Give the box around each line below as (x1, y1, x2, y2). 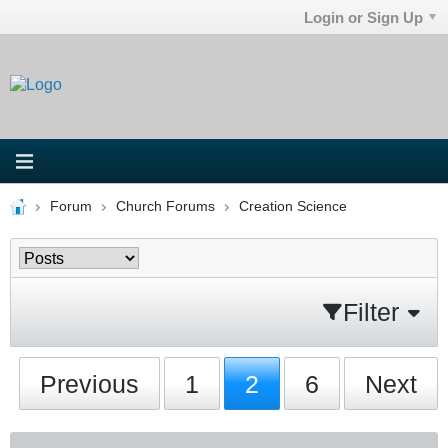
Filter (343, 297, 399, 326)
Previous (40, 369, 140, 398)
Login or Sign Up (304, 8, 424, 26)
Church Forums (115, 198, 215, 214)
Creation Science (238, 198, 347, 214)
